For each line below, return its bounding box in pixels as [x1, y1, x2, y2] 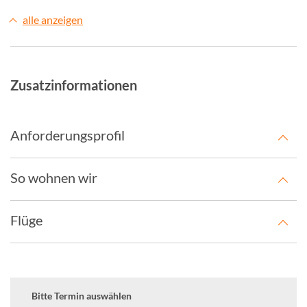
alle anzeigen [23, 13, 83, 26]
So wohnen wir [10, 169, 97, 186]
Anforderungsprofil [10, 127, 125, 143]
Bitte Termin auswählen [32, 290, 132, 302]
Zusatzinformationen [10, 77, 137, 93]
